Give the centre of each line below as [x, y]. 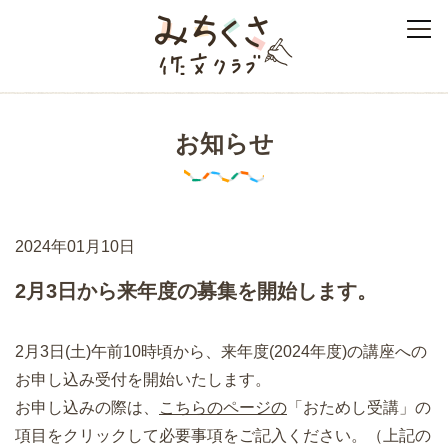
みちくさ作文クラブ [338, 19]
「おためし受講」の [359, 407]
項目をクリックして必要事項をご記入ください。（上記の [223, 435]
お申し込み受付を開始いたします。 [143, 379]
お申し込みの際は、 [87, 407]
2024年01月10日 [75, 246]
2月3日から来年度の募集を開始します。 [196, 291]
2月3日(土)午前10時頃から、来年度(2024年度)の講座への [221, 351]
